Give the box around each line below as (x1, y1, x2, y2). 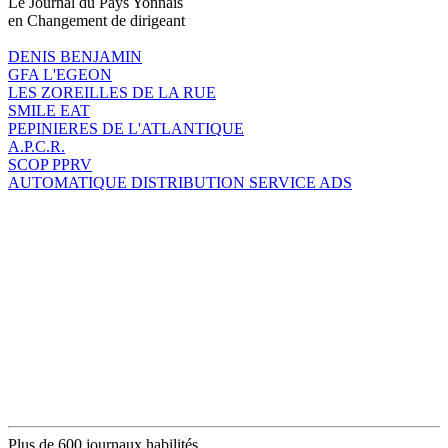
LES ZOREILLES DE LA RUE (8, 83, 216, 101)
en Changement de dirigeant (8, 11, 185, 29)
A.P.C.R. (8, 137, 65, 155)
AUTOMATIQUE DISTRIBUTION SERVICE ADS (8, 173, 352, 191)
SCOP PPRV (8, 155, 92, 173)
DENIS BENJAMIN (8, 47, 142, 65)
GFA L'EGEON (8, 65, 112, 83)
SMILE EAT (8, 101, 90, 119)
